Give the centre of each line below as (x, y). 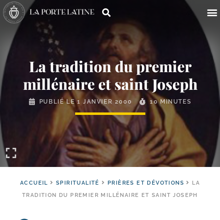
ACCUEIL (34, 183)
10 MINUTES (171, 102)
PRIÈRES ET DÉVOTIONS (146, 183)
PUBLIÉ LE (58, 102)
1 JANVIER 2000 (104, 102)
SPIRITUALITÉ (78, 183)
